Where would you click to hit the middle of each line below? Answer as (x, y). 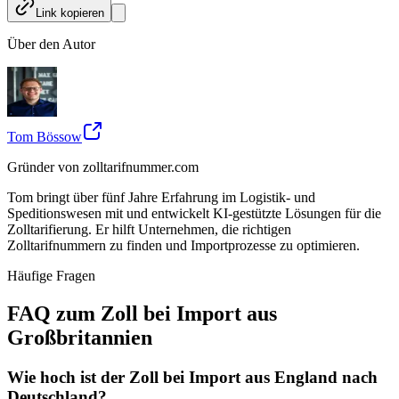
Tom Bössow (45, 136)
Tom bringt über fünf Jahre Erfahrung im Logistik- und (161, 197)
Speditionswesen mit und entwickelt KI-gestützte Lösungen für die (194, 213)
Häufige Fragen (51, 275)
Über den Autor (51, 44)
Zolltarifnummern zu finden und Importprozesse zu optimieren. (183, 245)
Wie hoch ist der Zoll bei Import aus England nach (192, 377)
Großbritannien (80, 337)
